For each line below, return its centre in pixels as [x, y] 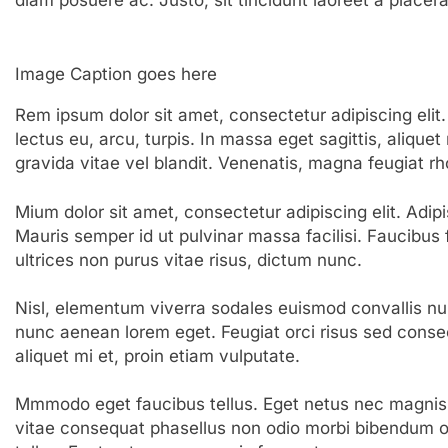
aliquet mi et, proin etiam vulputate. [157, 356]
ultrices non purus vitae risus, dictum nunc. [188, 260]
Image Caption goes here [115, 73]
